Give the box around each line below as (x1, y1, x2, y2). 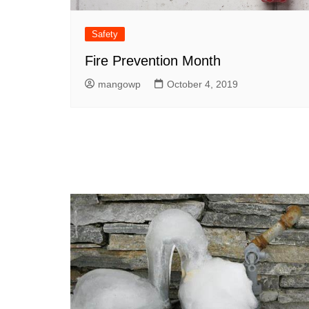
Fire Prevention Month (85, 52, 221, 68)
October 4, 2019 (167, 78, 238, 90)
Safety (92, 28, 118, 39)
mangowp (98, 78, 141, 90)
